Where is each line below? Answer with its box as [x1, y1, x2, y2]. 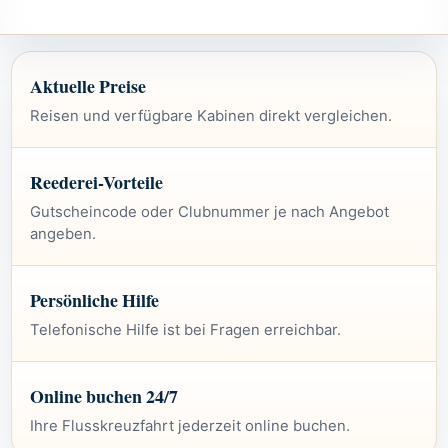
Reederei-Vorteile [30, 168, 163, 195]
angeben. [30, 224, 96, 243]
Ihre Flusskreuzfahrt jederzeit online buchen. [30, 416, 350, 435]
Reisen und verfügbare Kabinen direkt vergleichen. [30, 106, 392, 125]
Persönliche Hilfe [30, 286, 159, 313]
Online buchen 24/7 [30, 382, 178, 409]
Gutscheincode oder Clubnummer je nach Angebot [30, 202, 389, 221]
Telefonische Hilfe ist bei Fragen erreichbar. [30, 320, 341, 339]
